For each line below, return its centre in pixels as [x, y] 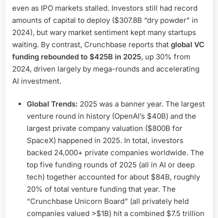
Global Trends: [52, 104]
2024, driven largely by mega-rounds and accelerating [106, 69]
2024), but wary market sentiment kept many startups [104, 32]
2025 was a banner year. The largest [141, 104]
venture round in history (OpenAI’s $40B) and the [111, 116]
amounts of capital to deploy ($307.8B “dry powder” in [105, 20]
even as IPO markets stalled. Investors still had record [105, 8]
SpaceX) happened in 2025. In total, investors [105, 141]
